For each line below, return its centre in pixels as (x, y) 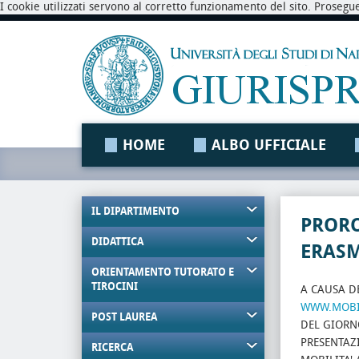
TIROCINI (115, 286)
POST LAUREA (124, 317)
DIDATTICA (117, 242)
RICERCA (112, 347)
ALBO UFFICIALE (269, 145)
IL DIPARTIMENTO (135, 211)
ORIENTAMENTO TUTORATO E (163, 272)
